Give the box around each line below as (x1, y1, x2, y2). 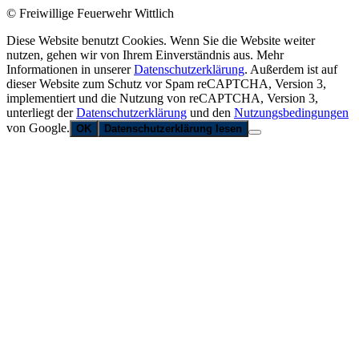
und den (187, 105, 234, 119)
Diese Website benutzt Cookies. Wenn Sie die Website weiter (6, 33, 315, 47)
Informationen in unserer (6, 62, 134, 76)
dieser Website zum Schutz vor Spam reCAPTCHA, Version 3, (6, 76, 326, 91)
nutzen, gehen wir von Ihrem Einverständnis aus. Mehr (6, 47, 284, 62)
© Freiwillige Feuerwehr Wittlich (6, 6, 174, 20)
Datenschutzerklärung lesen (104, 122, 242, 135)
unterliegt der (6, 105, 76, 119)
